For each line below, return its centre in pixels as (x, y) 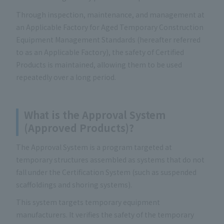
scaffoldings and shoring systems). (74, 184)
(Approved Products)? (79, 127)
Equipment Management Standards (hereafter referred (108, 40)
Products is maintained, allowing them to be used (99, 65)
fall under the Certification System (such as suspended (106, 172)
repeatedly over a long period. (66, 77)
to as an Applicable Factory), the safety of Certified (100, 52)
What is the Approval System (95, 114)
